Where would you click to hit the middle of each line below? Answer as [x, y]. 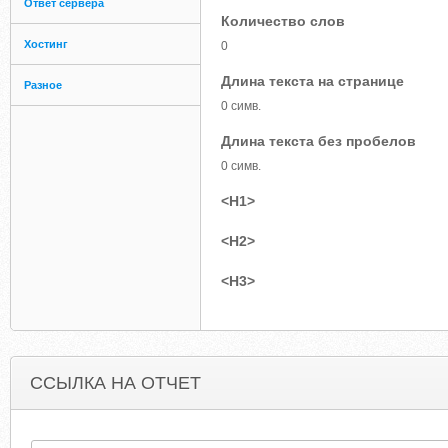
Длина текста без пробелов [318, 141]
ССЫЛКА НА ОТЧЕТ [115, 383]
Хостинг [46, 44]
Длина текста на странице [312, 81]
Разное [43, 85]
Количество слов [283, 21]
